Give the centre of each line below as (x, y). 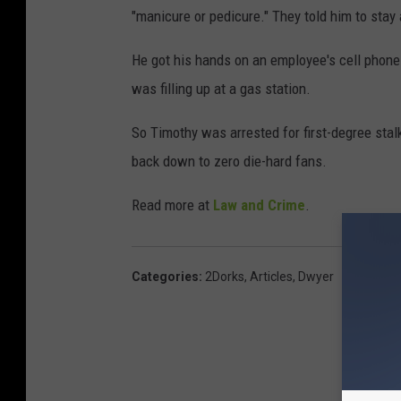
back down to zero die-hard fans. (229, 162)
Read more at (172, 205)
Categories (165, 277)
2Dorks (225, 277)
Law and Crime (259, 205)
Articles (271, 277)
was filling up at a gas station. (221, 89)
